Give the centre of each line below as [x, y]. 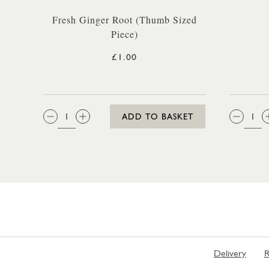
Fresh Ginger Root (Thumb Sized [124, 20]
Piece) [124, 34]
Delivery [230, 253]
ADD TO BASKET [158, 116]
